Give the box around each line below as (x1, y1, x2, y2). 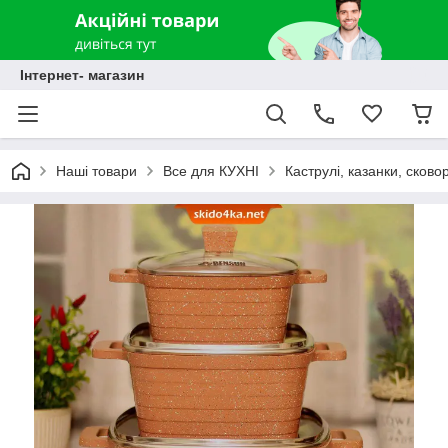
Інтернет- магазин (20, 67, 144, 83)
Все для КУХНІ (163, 163, 259, 179)
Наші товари (56, 163, 137, 179)
